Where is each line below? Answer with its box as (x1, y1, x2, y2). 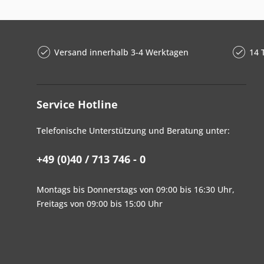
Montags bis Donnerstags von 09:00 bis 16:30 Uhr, (37, 184, 235, 195)
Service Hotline (37, 97, 118, 111)
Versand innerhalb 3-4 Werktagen (54, 47, 189, 58)
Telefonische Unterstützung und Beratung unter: (37, 125, 230, 136)
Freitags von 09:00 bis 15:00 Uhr (37, 198, 163, 209)
